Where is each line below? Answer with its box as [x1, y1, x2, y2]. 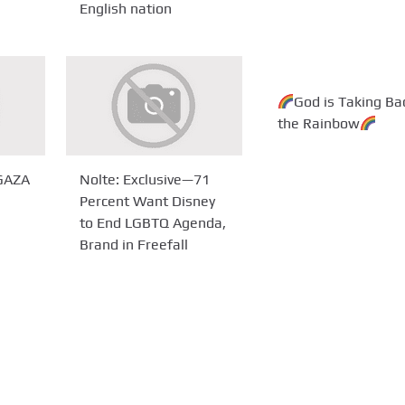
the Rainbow [277, 114, 360, 132]
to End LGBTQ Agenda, [80, 213, 227, 231]
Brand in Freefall [80, 235, 189, 253]
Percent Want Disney [80, 192, 216, 210]
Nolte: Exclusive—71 [80, 170, 211, 188]
